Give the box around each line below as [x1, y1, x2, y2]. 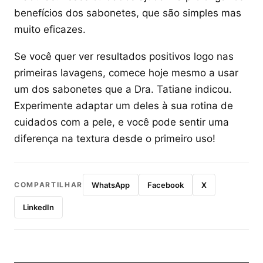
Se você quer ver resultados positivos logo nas [14, 50, 234, 62]
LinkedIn [23, 203, 54, 212]
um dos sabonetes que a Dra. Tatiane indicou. [14, 83, 232, 95]
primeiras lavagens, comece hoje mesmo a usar [14, 67, 238, 79]
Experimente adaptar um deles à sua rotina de [14, 100, 233, 112]
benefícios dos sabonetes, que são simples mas [14, 7, 241, 19]
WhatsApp [92, 180, 130, 190]
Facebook [147, 180, 184, 190]
